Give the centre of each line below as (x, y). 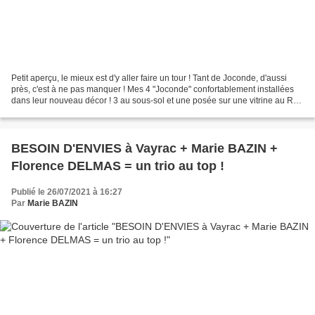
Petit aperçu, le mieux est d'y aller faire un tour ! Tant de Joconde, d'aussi (149, 78)
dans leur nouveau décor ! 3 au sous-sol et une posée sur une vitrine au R (152, 101)
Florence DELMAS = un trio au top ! (118, 166)
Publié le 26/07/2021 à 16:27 (67, 192)
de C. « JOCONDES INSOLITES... (76, 112)
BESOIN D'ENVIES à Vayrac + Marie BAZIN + (144, 149)
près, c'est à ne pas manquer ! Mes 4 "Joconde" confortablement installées (153, 90)
